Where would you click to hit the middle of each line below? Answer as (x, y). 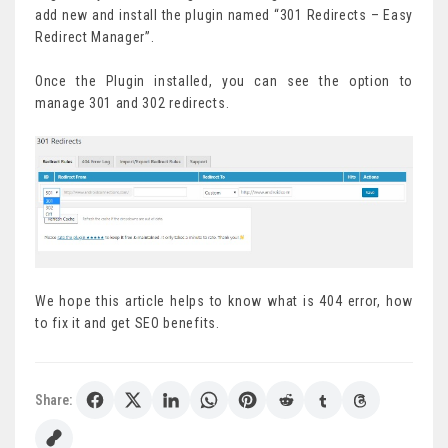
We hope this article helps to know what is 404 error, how (224, 301)
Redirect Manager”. (95, 37)
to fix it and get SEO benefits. (127, 323)
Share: (53, 400)
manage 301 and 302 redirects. (132, 103)
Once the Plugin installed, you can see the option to (224, 81)
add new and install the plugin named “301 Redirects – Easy (224, 15)
